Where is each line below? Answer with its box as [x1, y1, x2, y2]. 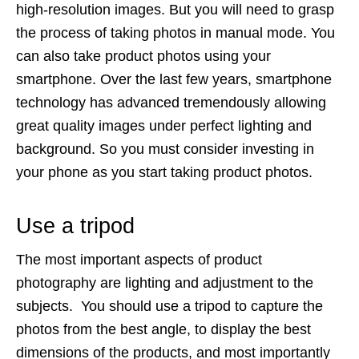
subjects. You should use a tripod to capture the [16, 298, 323, 314]
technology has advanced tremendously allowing [16, 95, 326, 111]
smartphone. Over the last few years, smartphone [16, 71, 332, 87]
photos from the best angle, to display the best [16, 321, 311, 337]
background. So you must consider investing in [16, 141, 314, 157]
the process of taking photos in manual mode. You [16, 25, 335, 41]
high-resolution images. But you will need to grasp [16, 2, 334, 18]
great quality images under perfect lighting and [16, 118, 312, 134]
